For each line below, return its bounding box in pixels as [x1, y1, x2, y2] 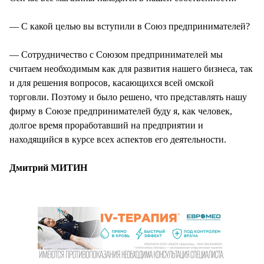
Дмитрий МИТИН [9, 162, 87, 173]
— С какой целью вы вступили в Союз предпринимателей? [9, 21, 250, 31]
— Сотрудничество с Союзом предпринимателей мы [9, 49, 223, 60]
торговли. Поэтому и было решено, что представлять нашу [9, 91, 247, 102]
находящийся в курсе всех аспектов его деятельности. [9, 134, 226, 144]
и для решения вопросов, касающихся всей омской [9, 77, 214, 88]
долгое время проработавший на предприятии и [9, 120, 203, 130]
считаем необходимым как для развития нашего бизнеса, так [9, 63, 253, 74]
